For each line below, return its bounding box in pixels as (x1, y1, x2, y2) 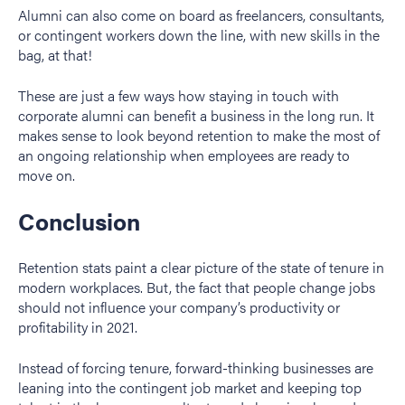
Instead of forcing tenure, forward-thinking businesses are (18, 356, 373, 378)
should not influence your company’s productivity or (18, 297, 340, 318)
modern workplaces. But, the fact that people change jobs (18, 277, 375, 298)
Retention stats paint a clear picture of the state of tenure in (18, 257, 384, 278)
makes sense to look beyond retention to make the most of (18, 124, 380, 146)
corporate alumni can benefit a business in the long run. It (18, 104, 374, 126)
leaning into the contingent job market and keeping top (18, 376, 362, 398)
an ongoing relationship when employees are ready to (18, 144, 350, 165)
